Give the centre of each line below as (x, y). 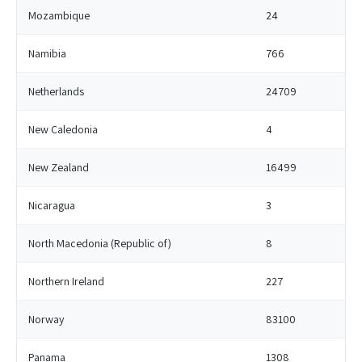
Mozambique (59, 15)
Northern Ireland (66, 281)
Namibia (47, 53)
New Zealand (59, 167)
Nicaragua (52, 205)
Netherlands (56, 91)
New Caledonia (63, 129)
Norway (46, 319)
